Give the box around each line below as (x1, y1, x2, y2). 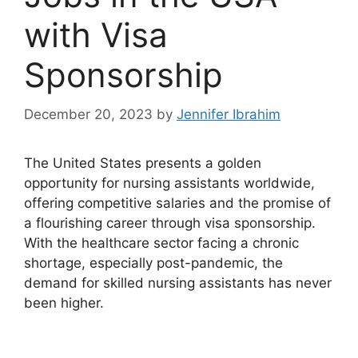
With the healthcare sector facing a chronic (24, 234, 299, 251)
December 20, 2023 (24, 105, 153, 122)
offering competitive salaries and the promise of (24, 194, 331, 211)
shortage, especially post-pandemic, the (24, 254, 283, 271)
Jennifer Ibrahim (177, 105, 280, 122)
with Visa (24, 14, 168, 55)
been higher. (24, 294, 104, 311)
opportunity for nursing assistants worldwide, (24, 174, 315, 191)
